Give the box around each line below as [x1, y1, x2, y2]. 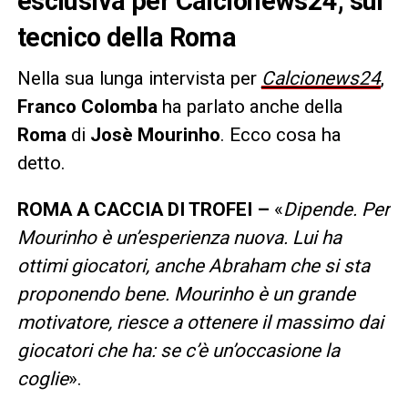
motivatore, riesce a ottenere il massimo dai [16, 311, 383, 333]
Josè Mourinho [89, 123, 220, 146]
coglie [16, 367, 68, 390]
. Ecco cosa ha [219, 123, 342, 146]
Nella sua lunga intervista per [16, 66, 261, 89]
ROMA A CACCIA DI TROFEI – [16, 198, 274, 220]
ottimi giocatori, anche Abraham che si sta [16, 254, 370, 277]
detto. [16, 151, 66, 174]
